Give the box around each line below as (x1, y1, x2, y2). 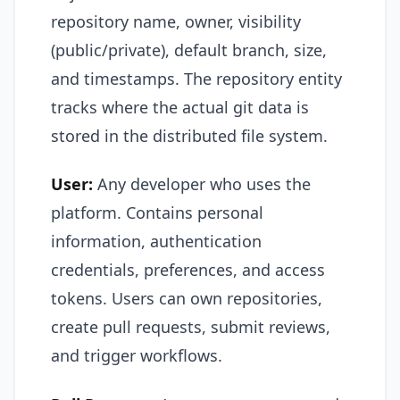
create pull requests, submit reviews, (51, 316, 330, 337)
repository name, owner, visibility (51, 10, 301, 32)
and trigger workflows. (51, 345, 222, 366)
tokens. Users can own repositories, (51, 287, 322, 309)
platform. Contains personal (51, 202, 263, 223)
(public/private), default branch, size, (51, 38, 327, 61)
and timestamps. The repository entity (51, 67, 342, 89)
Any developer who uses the (93, 173, 311, 195)
